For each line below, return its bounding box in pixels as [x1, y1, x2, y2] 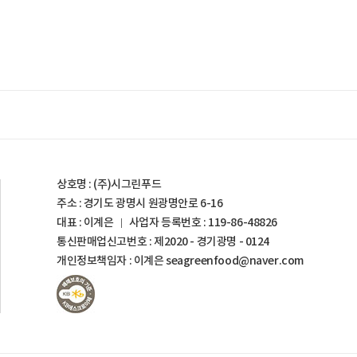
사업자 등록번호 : [128, 215, 209, 229]
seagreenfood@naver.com [166, 253, 304, 268]
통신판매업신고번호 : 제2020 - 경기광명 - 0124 [57, 234, 269, 249]
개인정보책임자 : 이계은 [57, 253, 167, 268]
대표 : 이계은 [57, 215, 114, 229]
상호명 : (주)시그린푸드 [57, 177, 162, 191]
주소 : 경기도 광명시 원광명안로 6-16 [57, 196, 223, 210]
